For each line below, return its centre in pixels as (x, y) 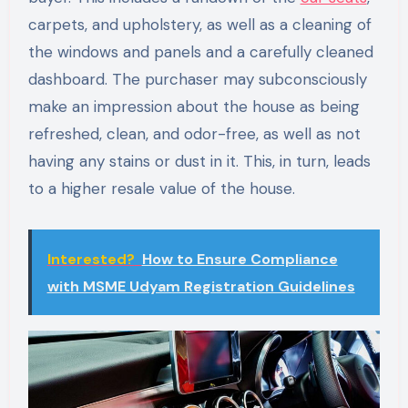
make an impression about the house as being (194, 107)
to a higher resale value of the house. (161, 189)
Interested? (91, 260)
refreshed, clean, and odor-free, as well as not (194, 134)
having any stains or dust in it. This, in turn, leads (199, 162)
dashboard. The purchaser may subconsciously (197, 80)
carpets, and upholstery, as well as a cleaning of (199, 25)
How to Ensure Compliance (240, 260)
